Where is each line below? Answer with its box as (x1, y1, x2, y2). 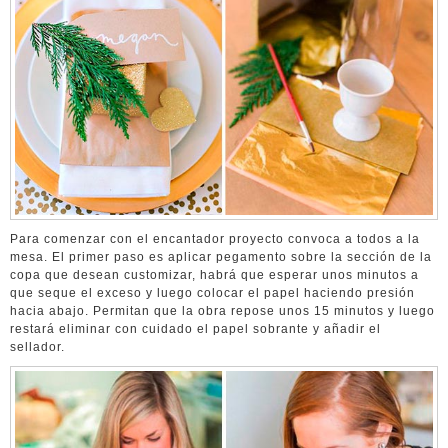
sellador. (10, 340, 65, 355)
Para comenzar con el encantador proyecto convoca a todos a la (10, 232, 420, 247)
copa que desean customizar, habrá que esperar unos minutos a (10, 268, 419, 283)
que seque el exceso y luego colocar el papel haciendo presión (10, 286, 415, 301)
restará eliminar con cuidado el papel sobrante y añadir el (10, 322, 381, 337)
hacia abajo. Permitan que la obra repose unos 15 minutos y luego (10, 304, 435, 319)
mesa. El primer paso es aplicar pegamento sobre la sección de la (10, 250, 432, 265)
